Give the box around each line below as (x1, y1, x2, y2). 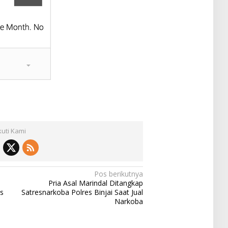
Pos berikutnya (94, 169, 144, 179)
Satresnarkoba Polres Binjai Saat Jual (21, 187, 144, 197)
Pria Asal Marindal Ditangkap (48, 178, 144, 188)
